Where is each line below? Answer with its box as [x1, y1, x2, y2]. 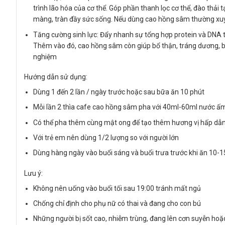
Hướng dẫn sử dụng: [24, 72, 87, 81]
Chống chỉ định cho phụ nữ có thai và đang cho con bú [33, 199, 201, 207]
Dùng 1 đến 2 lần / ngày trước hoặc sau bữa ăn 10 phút [33, 87, 205, 96]
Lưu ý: [24, 169, 43, 177]
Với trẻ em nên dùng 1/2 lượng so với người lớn [33, 133, 179, 142]
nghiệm [33, 52, 57, 61]
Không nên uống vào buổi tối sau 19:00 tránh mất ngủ [33, 184, 201, 192]
